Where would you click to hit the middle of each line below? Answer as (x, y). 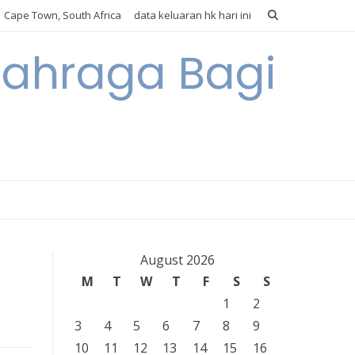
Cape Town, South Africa (61, 15)
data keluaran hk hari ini (193, 15)
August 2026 (177, 260)
